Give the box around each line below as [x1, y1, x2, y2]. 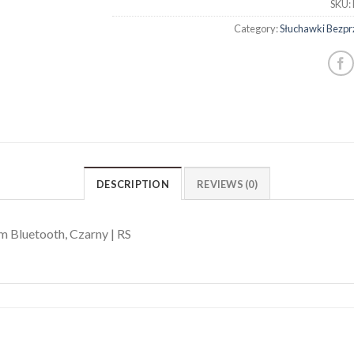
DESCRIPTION [96, 177, 169, 190]
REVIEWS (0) [197, 177, 258, 190]
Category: [233, 21, 280, 35]
